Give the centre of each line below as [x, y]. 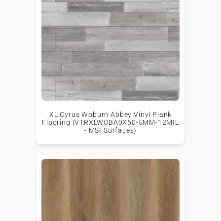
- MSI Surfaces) [110, 130]
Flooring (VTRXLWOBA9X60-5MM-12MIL [110, 122]
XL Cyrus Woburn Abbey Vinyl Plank [110, 114]
